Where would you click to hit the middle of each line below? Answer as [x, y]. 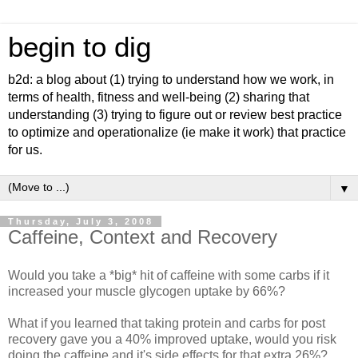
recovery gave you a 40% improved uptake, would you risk [172, 339]
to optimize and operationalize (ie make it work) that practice [177, 132]
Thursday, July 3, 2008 [81, 221]
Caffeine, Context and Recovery [143, 237]
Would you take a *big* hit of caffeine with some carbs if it [169, 275]
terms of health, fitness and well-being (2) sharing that [159, 97]
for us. [25, 150]
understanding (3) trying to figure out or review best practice [175, 115]
